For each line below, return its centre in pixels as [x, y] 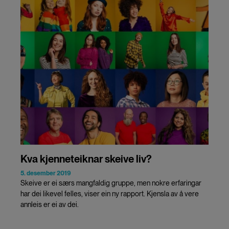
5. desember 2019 [46, 173]
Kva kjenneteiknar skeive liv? [86, 159]
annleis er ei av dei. [50, 204]
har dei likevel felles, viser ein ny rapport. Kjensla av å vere [110, 193]
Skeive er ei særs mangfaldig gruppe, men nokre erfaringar [111, 183]
